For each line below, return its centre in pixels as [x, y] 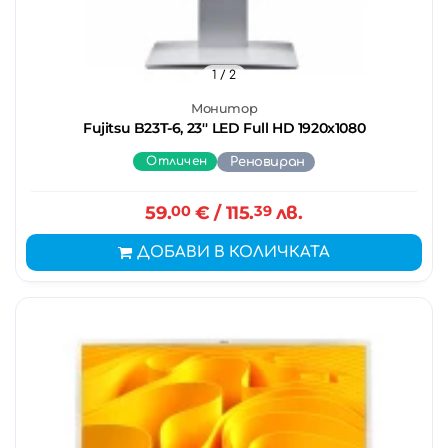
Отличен [177, 161]
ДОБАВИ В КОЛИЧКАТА [233, 252]
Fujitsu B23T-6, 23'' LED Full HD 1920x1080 [224, 128]
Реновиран [267, 162]
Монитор [224, 108]
